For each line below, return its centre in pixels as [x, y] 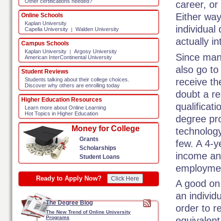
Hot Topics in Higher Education [61, 113]
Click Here [125, 179]
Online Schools [42, 15]
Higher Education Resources [62, 100]
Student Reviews [45, 72]
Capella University [46, 29]
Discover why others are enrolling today [72, 85]
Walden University [97, 29]
